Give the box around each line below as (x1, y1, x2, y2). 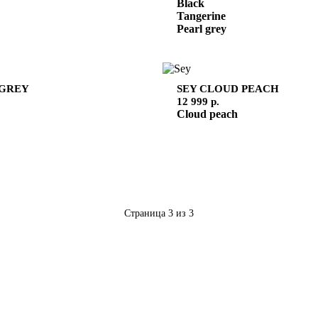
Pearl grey (177, 22, 226, 35)
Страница (124, 207, 168, 219)
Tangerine (177, 9, 226, 22)
